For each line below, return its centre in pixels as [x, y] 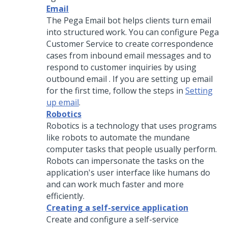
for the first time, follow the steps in [116, 91]
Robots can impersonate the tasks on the [125, 161]
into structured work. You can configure [123, 32]
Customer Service [80, 44]
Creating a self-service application [117, 208]
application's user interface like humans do [128, 173]
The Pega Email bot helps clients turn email [129, 20]
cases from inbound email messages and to [129, 55]
